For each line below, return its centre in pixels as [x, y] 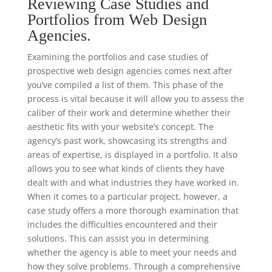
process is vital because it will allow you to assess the [135, 99]
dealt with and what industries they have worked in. [133, 183]
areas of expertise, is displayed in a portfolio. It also [132, 155]
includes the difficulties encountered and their [122, 225]
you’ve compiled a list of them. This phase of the [125, 85]
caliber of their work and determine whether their [129, 113]
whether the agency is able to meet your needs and [132, 253]
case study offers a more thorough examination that [133, 211]
